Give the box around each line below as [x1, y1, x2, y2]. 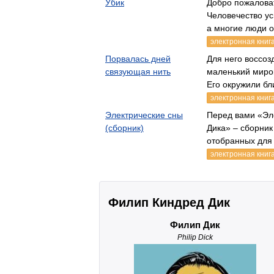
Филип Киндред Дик [108, 196, 230, 209]
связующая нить [105, 67, 171, 76]
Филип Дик [169, 220, 220, 230]
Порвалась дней [105, 54, 171, 64]
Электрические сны [105, 110, 183, 120]
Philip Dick [177, 233, 213, 242]
